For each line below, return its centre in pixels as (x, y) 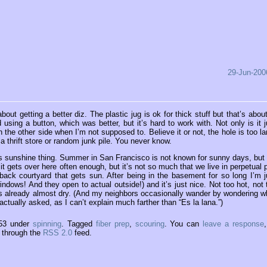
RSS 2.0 (57, 232)
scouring (150, 223)
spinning (47, 223)
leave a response (234, 223)
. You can (184, 223)
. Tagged (78, 223)
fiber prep (112, 223)
